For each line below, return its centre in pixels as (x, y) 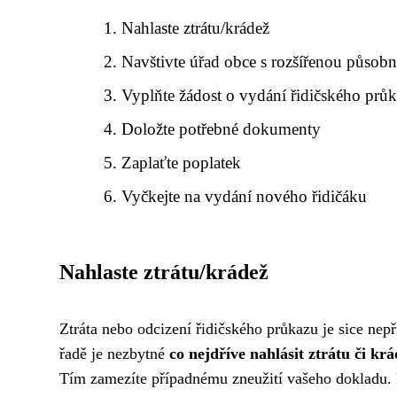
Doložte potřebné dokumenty (222, 129)
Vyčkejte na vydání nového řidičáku (245, 196)
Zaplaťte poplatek (182, 163)
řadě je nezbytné (114, 354)
